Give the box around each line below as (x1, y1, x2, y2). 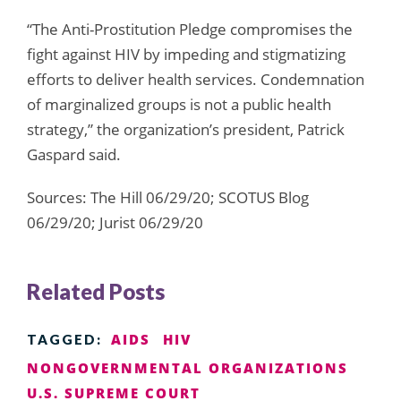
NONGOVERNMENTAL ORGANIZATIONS (27, 358, 348, 377)
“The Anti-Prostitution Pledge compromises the (27, 18, 353, 39)
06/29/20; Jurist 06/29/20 (27, 211, 203, 233)
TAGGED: (27, 330, 102, 347)
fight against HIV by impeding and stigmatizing (27, 43, 346, 64)
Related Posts (27, 277, 165, 304)
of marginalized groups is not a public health (27, 93, 331, 115)
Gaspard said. (27, 143, 121, 165)
